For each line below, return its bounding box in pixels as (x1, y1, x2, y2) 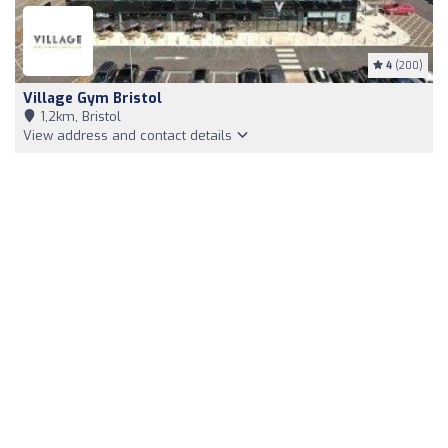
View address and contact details (23, 126, 236, 144)
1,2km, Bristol (36, 107, 121, 125)
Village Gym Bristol (23, 88, 162, 108)
